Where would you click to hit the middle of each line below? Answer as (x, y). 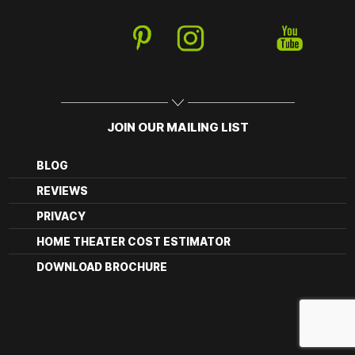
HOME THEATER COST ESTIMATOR (134, 241)
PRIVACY (61, 216)
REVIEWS (63, 190)
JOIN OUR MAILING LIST (177, 126)
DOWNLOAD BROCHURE (102, 266)
